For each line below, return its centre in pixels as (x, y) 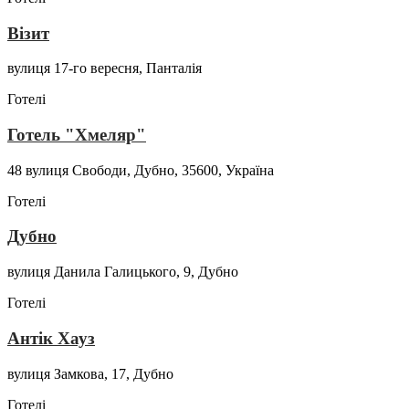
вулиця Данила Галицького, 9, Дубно (123, 272)
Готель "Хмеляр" (77, 134)
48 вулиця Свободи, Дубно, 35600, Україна (141, 170)
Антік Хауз (51, 338)
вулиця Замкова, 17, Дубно (90, 373)
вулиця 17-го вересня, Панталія (105, 68)
